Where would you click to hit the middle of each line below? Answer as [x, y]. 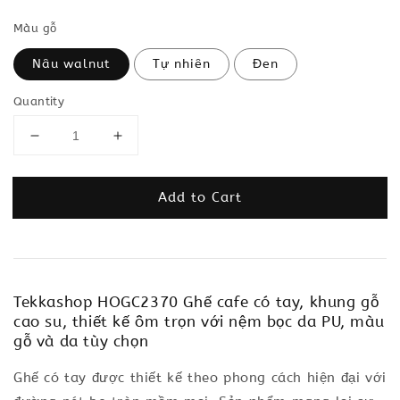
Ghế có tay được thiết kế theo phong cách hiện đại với [200, 378]
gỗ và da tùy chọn [81, 341]
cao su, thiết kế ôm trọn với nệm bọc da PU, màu [199, 321]
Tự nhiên [182, 64]
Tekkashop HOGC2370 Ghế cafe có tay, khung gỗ [196, 302]
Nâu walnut [71, 64]
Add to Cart [200, 197]
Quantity [39, 101]
